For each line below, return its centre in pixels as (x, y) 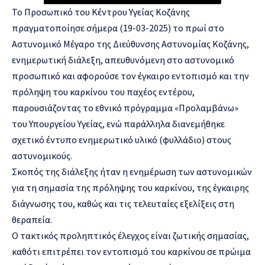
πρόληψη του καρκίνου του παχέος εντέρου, (103, 92)
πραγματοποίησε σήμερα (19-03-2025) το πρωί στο (118, 28)
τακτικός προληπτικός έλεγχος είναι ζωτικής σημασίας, (134, 236)
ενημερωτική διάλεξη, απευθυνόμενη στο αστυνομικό (123, 60)
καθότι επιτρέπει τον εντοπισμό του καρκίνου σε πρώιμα (131, 252)
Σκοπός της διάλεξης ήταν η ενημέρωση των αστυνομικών (132, 172)
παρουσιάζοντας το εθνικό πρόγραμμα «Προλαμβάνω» (125, 108)
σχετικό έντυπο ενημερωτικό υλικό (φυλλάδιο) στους (122, 140)
